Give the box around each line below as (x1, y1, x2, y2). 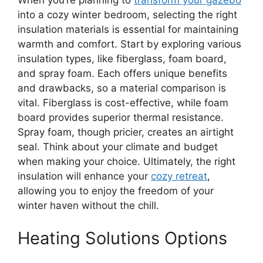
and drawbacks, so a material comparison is (18, 82, 226, 95)
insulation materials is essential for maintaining (18, 23, 238, 36)
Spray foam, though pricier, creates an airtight (18, 126, 234, 139)
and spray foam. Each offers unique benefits (18, 68, 227, 80)
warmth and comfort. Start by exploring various (18, 38, 241, 50)
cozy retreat (151, 170, 207, 183)
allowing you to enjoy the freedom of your (18, 185, 214, 197)
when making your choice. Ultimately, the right (18, 156, 235, 168)
